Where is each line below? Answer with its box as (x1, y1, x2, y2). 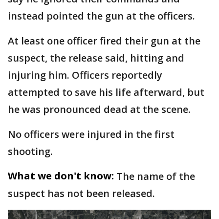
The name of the (116, 170, 195, 183)
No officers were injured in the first (8, 128, 175, 141)
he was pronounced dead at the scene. (8, 103, 193, 116)
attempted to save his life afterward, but (8, 86, 204, 99)
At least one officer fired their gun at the (8, 34, 200, 47)
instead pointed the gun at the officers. (8, 9, 197, 22)
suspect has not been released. (8, 187, 155, 200)
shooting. (8, 145, 53, 158)
